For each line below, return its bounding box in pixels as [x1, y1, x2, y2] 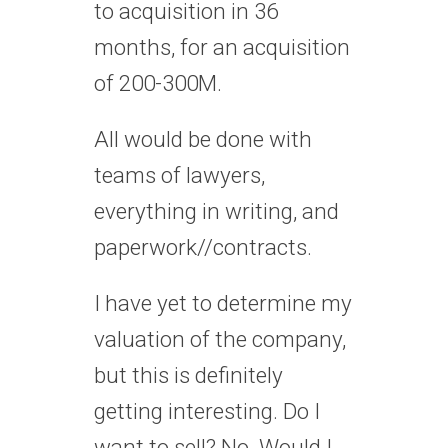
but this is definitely [94, 361, 283, 388]
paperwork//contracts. [94, 233, 312, 260]
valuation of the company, [94, 325, 346, 352]
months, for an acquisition [94, 33, 350, 60]
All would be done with [94, 125, 312, 152]
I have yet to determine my [94, 289, 352, 316]
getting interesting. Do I [94, 397, 320, 424]
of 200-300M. [94, 69, 222, 96]
